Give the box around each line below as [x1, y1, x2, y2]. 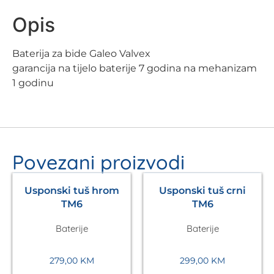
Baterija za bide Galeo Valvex [12, 47, 150, 59]
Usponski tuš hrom [24, 184, 119, 196]
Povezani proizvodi [12, 149, 185, 174]
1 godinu [12, 76, 54, 89]
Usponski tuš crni [159, 184, 246, 196]
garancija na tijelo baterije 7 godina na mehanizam [12, 62, 257, 74]
